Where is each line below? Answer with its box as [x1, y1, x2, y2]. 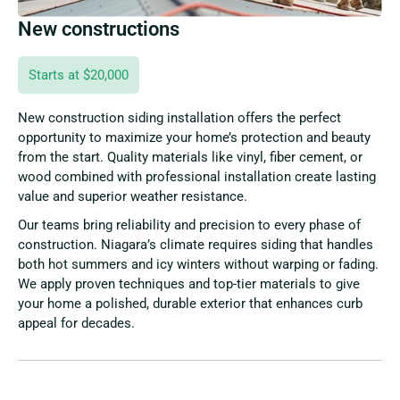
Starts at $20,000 [29, 67, 129, 84]
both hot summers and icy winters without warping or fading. [18, 256, 379, 273]
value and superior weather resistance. [18, 188, 247, 205]
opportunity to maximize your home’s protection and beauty [18, 129, 371, 146]
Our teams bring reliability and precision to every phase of [18, 217, 361, 234]
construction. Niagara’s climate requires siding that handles [18, 237, 373, 254]
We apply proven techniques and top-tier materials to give [18, 276, 360, 293]
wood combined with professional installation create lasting [18, 169, 376, 186]
